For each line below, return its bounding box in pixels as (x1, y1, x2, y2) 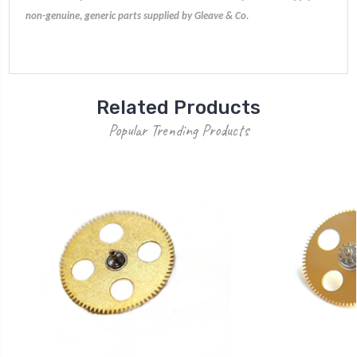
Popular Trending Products (108, 120, 249, 140)
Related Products (96, 96, 261, 119)
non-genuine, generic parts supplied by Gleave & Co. (25, 10, 249, 22)
